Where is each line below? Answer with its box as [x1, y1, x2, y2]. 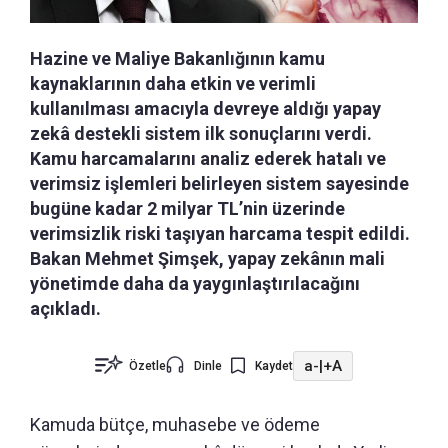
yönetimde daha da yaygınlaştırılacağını [30, 273, 360, 294]
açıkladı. [30, 298, 101, 319]
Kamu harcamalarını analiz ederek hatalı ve [30, 148, 386, 169]
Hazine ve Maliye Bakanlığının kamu [30, 48, 325, 69]
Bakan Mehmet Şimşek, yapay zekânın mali [30, 248, 385, 269]
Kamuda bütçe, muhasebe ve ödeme [30, 414, 320, 435]
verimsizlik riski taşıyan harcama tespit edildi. [30, 223, 410, 244]
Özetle [129, 359, 166, 373]
